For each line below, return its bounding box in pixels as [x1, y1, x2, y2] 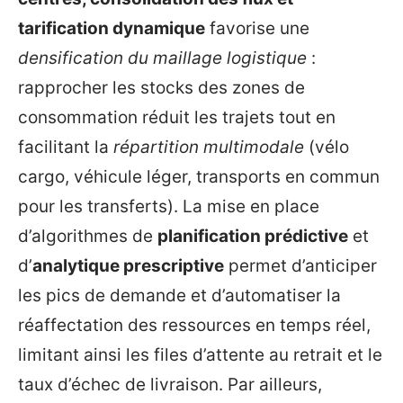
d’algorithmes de [18, 226, 157, 247]
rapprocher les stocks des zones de [18, 77, 305, 99]
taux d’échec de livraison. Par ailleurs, [18, 374, 322, 396]
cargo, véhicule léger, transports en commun [18, 166, 380, 188]
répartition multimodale [113, 137, 304, 158]
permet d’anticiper [224, 255, 377, 277]
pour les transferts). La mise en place [18, 196, 319, 218]
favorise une [205, 18, 309, 40]
